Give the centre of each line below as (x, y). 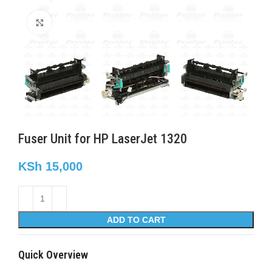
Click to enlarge (81, 22)
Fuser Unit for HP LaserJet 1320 (103, 139)
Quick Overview (53, 255)
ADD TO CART (136, 220)
